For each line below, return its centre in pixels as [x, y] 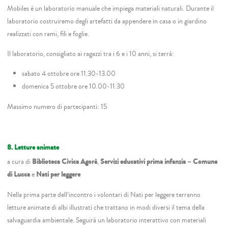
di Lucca [19, 175]
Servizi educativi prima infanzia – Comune [158, 162]
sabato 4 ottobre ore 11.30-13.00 [68, 74]
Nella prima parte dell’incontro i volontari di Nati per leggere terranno [104, 194]
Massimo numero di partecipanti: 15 [57, 106]
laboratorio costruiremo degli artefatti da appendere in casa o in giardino [107, 21]
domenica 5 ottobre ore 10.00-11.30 [73, 87]
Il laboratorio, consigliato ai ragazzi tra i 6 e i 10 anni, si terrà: [91, 53]
